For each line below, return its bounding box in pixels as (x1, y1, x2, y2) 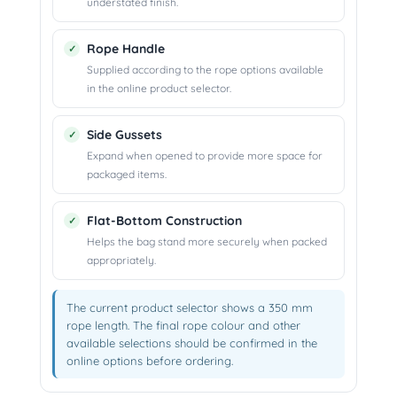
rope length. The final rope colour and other (66, 318, 300, 333)
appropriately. (87, 253, 156, 268)
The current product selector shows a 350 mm (66, 300, 313, 315)
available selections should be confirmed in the (66, 336, 317, 351)
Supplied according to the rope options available (87, 63, 323, 77)
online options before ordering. (66, 354, 233, 369)
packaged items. (87, 167, 167, 182)
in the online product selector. (87, 82, 231, 96)
